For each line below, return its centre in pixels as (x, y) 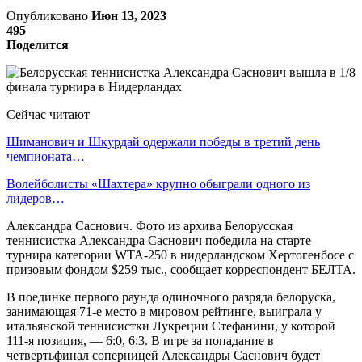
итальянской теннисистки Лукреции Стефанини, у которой (171, 326)
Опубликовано (49, 15)
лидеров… (36, 198)
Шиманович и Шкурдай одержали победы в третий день (163, 141)
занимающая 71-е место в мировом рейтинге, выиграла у (164, 311)
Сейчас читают (48, 114)
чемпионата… (46, 156)
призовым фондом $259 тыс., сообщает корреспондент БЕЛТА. (181, 269)
